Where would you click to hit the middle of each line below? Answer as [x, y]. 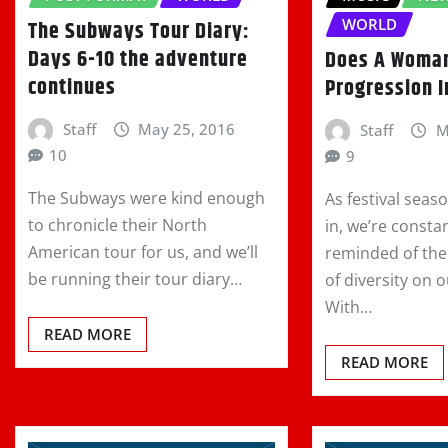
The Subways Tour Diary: [139, 31]
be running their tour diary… [135, 278]
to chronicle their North [117, 224]
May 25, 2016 [187, 128]
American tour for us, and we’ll [143, 251]
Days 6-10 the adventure [138, 59]
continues [72, 87]
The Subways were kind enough [146, 197]
